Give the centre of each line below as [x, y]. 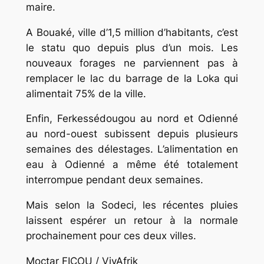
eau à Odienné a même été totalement [132, 165]
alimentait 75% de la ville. [86, 93]
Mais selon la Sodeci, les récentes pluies [132, 205]
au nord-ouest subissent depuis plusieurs [132, 134]
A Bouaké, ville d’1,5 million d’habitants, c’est [132, 32]
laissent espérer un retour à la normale [132, 221]
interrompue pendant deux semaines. [114, 180]
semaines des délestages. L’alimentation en [132, 149]
